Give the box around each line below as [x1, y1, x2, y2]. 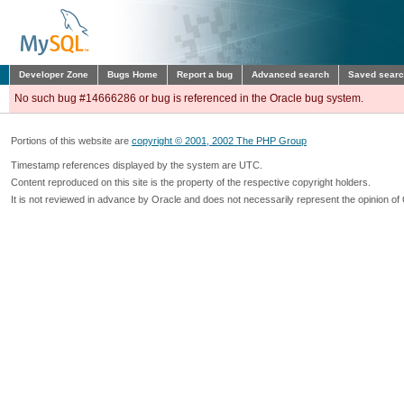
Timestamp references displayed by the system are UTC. [11, 160, 262, 170]
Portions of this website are [11, 135, 132, 146]
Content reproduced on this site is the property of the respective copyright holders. [11, 177, 371, 188]
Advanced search [252, 69, 329, 79]
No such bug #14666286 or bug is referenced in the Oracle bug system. [14, 92, 363, 105]
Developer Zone [19, 69, 88, 79]
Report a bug [177, 69, 233, 79]
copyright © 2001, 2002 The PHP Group [132, 135, 307, 146]
